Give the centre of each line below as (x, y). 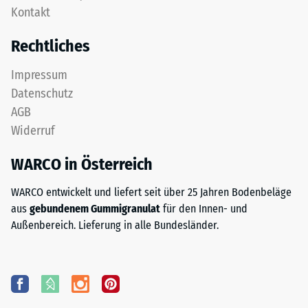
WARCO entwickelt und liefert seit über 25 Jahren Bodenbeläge (151, 192)
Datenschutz (42, 94)
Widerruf (33, 131)
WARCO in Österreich (82, 165)
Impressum (39, 75)
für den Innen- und (204, 209)
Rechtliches (51, 46)
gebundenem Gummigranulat (95, 209)
